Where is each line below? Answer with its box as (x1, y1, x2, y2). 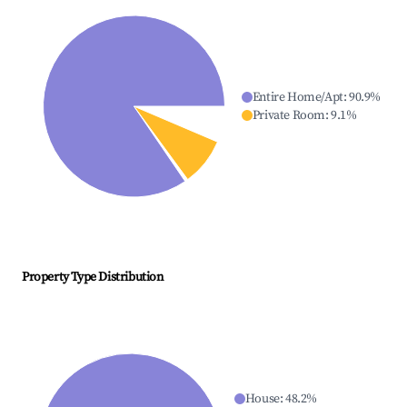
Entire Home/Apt (252, 89, 343, 106)
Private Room (252, 107, 325, 124)
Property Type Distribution (22, 269, 164, 286)
